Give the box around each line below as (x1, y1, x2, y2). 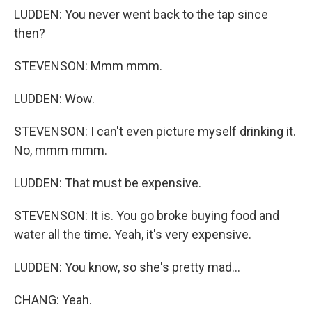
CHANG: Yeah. (14, 292, 92, 307)
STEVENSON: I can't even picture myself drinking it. (14, 124, 296, 139)
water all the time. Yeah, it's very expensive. (14, 227, 251, 242)
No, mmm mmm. (14, 143, 107, 157)
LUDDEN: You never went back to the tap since (14, 7, 268, 22)
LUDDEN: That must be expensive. (14, 175, 201, 190)
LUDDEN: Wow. (14, 91, 95, 106)
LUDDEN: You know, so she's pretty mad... (14, 260, 240, 274)
